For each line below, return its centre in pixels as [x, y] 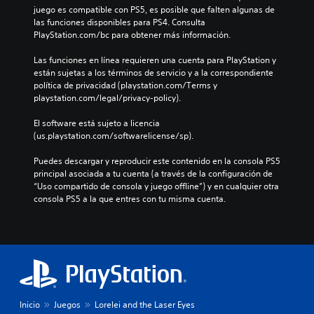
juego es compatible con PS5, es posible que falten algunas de [154, 10]
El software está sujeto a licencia [97, 123]
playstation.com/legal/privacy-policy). [107, 98]
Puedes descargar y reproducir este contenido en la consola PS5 [157, 161]
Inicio [30, 305]
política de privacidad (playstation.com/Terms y [125, 86]
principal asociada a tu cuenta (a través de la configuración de [153, 174]
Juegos [67, 305]
